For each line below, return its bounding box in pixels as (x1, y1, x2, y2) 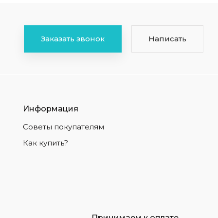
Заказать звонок (41, 34, 105, 43)
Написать (148, 34, 186, 43)
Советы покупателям (22, 122, 104, 131)
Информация (22, 104, 78, 113)
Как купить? (22, 138, 68, 147)
